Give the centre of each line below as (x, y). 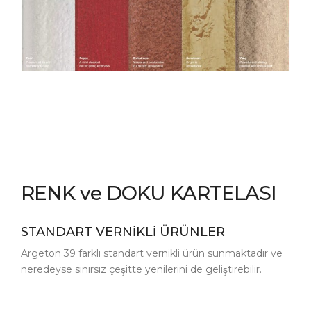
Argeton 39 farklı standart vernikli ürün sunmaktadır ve (152, 253)
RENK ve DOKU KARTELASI (149, 193)
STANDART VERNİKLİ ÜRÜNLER (123, 232)
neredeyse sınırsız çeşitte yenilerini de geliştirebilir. (141, 269)
